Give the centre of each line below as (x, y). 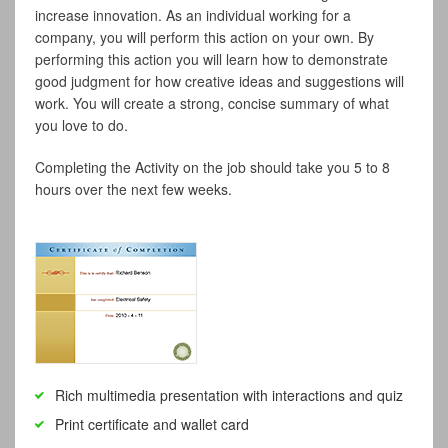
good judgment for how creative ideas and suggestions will (219, 81)
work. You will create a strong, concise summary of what (212, 103)
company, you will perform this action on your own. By (204, 37)
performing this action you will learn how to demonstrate (211, 59)
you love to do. (81, 125)
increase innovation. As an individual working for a (193, 15)
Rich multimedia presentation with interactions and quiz (229, 395)
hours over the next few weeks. (133, 189)
